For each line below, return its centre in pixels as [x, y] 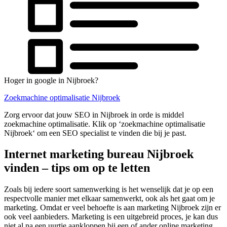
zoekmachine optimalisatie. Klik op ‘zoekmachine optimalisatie [105, 124]
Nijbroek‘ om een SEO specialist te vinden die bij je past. [95, 133]
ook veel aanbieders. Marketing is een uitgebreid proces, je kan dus [111, 217]
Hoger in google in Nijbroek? [51, 80]
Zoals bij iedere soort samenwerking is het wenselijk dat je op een [109, 190]
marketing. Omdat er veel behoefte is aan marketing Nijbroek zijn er [112, 208]
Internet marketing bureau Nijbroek [99, 154]
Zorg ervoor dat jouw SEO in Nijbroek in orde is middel [94, 115]
